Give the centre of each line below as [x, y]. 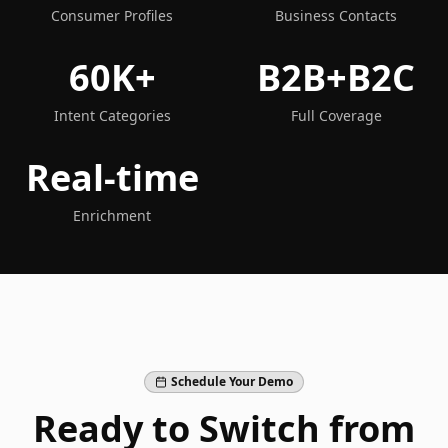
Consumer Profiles [112, 16]
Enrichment [112, 216]
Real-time [112, 178]
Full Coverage [336, 116]
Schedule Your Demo [232, 382]
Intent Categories [112, 116]
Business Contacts [336, 16]
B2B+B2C [336, 78]
